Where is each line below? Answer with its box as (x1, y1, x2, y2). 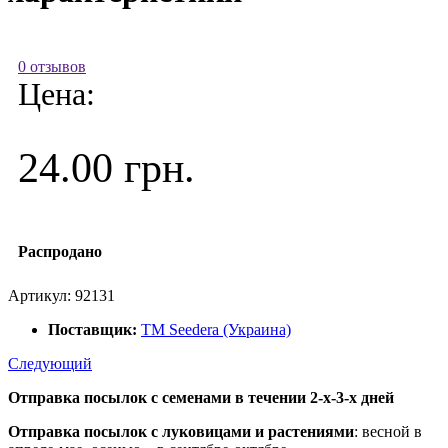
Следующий (8, 354, 92, 372)
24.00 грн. (18, 144, 195, 191)
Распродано (18, 242, 102, 260)
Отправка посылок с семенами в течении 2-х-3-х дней (8, 388, 394, 406)
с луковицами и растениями (151, 422, 354, 440)
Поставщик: (48, 320, 137, 338)
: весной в (354, 422, 422, 440)
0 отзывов (18, 57, 86, 75)
